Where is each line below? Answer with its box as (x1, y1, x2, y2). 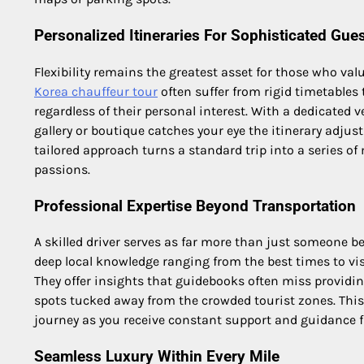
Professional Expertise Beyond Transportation (34, 197, 356, 215)
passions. (34, 161, 90, 177)
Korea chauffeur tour (34, 83, 158, 99)
